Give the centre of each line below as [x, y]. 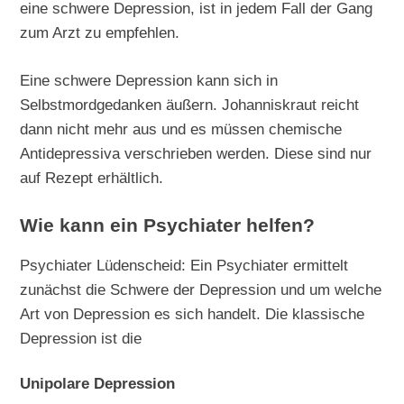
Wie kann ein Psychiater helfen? [168, 225]
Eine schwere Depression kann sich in [149, 80]
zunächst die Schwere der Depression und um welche [201, 289]
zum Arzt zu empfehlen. [100, 32]
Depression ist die [81, 338]
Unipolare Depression [98, 383]
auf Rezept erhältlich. [92, 177]
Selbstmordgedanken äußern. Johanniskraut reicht [190, 104]
